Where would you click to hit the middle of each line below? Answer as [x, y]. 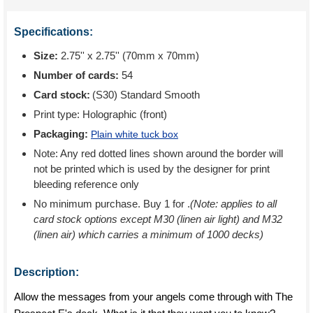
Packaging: [62, 134]
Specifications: [53, 32]
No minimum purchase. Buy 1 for [110, 204]
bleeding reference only [86, 184]
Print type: [58, 114]
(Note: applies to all [233, 204]
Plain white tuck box [134, 134]
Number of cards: [76, 75]
